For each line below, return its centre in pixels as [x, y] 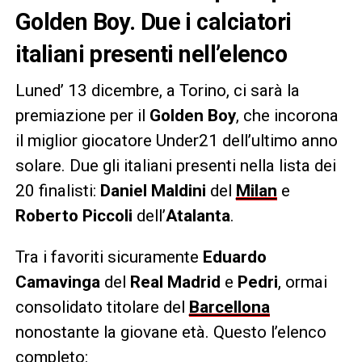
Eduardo [234, 257]
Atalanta [198, 216]
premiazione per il [82, 116]
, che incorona [287, 116]
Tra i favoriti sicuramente [109, 257]
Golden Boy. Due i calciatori [153, 22]
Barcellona [229, 307]
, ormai [302, 282]
